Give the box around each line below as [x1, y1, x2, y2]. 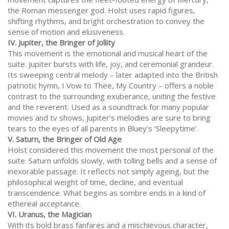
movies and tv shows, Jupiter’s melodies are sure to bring [8, 112, 211, 123]
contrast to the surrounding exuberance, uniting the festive [8, 91, 216, 102]
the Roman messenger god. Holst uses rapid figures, [8, 5, 195, 16]
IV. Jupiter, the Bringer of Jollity [8, 37, 115, 48]
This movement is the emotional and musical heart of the [8, 48, 208, 59]
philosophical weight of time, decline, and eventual [8, 177, 183, 188]
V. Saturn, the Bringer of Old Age [8, 134, 122, 145]
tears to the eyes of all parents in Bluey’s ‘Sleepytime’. [8, 123, 198, 134]
